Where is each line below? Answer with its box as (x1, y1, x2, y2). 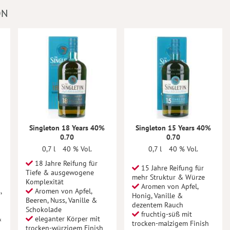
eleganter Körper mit (33, 214, 100, 223)
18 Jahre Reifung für (33, 159, 98, 168)
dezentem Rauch (131, 200, 183, 209)
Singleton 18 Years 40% (29, 123, 105, 132)
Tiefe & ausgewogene (26, 168, 94, 177)
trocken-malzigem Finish (131, 219, 209, 228)
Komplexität (26, 177, 64, 186)
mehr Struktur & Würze (131, 172, 205, 182)
